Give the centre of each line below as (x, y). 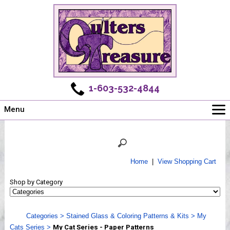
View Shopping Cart (187, 161)
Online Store (33, 142)
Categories (42, 216)
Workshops (31, 201)
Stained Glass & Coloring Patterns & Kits (127, 216)
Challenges (32, 157)
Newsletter (31, 171)
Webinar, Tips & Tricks (46, 216)
